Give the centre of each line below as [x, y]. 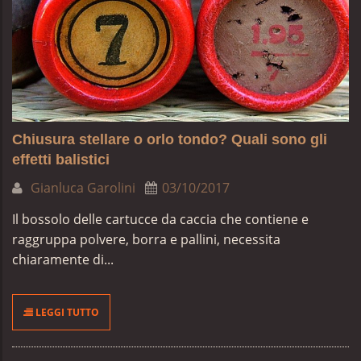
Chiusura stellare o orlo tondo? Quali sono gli [170, 139]
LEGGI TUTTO [66, 312]
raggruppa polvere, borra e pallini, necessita [146, 239]
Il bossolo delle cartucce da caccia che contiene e [160, 219]
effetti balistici [61, 160]
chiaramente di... [63, 259]
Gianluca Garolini [81, 188]
